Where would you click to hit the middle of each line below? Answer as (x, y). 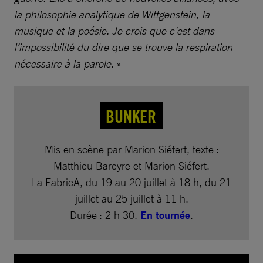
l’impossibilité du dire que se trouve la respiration (123, 47)
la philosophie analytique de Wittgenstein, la (112, 14)
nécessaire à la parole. (64, 64)
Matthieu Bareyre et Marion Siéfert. (131, 166)
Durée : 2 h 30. (105, 215)
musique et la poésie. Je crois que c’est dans (114, 31)
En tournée (165, 215)
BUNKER (131, 116)
